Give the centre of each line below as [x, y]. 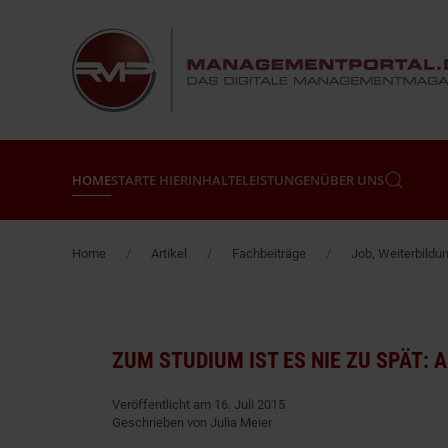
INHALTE [215, 179]
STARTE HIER [149, 179]
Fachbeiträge [269, 253]
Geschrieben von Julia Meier [192, 422]
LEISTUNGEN [281, 179]
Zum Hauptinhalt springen [132, 51]
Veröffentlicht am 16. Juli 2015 [198, 404]
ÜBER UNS [352, 179]
